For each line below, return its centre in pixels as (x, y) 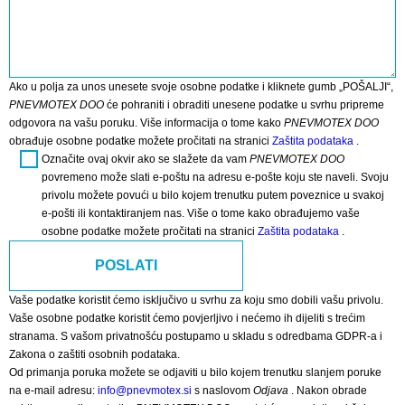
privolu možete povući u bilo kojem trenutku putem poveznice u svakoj (213, 195)
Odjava (271, 390)
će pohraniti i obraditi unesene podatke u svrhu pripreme (244, 104)
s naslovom (222, 390)
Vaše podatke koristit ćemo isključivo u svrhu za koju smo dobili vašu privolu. (196, 300)
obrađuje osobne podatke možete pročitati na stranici (141, 141)
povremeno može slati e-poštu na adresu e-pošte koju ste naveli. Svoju (215, 177)
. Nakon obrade (328, 390)
